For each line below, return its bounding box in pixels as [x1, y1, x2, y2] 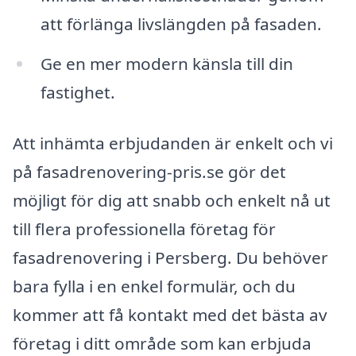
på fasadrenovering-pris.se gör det [13, 161, 286, 184]
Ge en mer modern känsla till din [40, 52, 293, 75]
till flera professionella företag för [13, 218, 276, 241]
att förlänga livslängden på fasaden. [40, 13, 322, 36]
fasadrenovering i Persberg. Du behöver [13, 246, 328, 269]
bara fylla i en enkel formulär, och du [13, 275, 296, 298]
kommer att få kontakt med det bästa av [13, 304, 327, 327]
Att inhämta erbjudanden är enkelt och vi [13, 132, 333, 155]
